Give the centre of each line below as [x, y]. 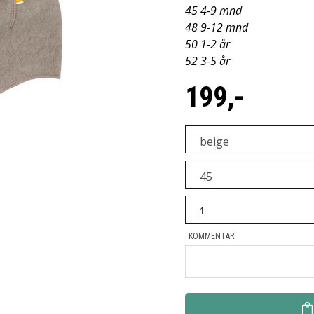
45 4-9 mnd [213, 11]
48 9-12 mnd [217, 27]
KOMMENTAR [211, 236]
